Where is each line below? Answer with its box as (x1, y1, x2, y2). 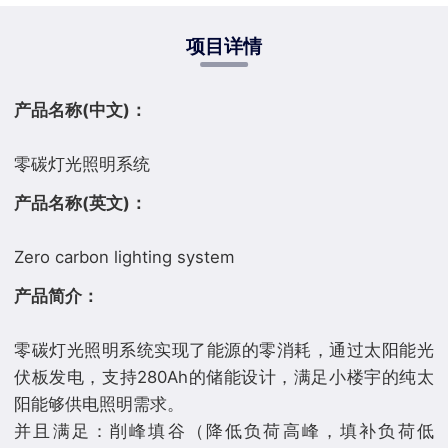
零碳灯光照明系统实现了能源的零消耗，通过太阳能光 (14, 340, 434, 361)
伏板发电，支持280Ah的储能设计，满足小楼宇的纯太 (14, 367, 434, 388)
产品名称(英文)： (14, 193, 148, 214)
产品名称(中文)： (14, 100, 148, 121)
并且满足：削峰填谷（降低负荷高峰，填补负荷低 (14, 421, 434, 442)
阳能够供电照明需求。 (14, 394, 185, 415)
